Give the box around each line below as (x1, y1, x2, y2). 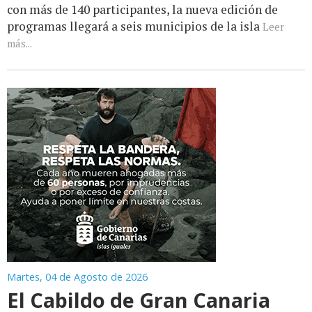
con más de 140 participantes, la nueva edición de (7, 1, 278, 18)
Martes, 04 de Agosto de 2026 (7, 270, 148, 284)
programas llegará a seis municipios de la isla (7, 18, 263, 35)
